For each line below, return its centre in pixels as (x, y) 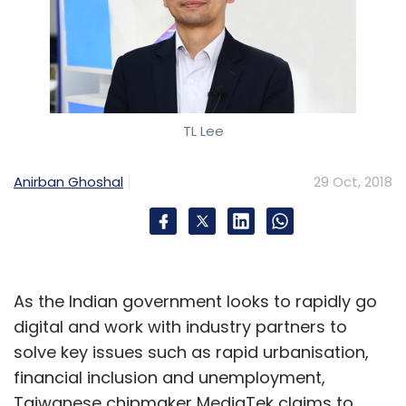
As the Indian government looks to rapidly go (195, 301)
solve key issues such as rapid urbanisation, (191, 352)
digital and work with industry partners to (180, 326)
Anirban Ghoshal (68, 181)
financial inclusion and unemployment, (169, 377)
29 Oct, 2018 (353, 181)
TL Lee (203, 130)
